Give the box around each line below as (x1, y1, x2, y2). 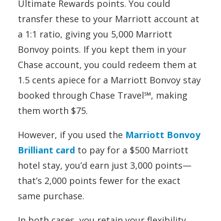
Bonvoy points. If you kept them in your (18, 43, 186, 55)
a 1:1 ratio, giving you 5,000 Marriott (18, 28, 172, 40)
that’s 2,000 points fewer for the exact (18, 174, 181, 186)
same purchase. (18, 189, 84, 202)
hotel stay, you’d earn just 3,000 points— (18, 159, 191, 171)
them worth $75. (18, 104, 88, 116)
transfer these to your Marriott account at (18, 12, 199, 25)
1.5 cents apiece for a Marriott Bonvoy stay (18, 74, 201, 86)
